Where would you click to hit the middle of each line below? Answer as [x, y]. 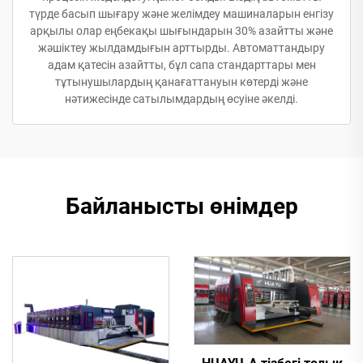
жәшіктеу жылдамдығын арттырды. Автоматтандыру [181, 47]
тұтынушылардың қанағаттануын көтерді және [181, 81]
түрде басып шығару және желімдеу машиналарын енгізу [181, 13]
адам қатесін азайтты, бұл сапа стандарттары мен [181, 64]
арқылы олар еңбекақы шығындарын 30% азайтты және [181, 30]
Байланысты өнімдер [181, 206]
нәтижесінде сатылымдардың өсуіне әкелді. [181, 98]
